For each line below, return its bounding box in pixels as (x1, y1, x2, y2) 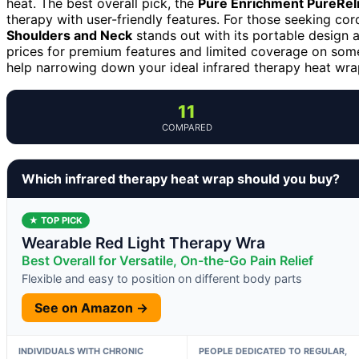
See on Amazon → (34, 299, 148, 316)
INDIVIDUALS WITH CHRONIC (18, 345, 143, 357)
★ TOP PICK (29, 214, 83, 226)
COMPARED (161, 121, 212, 133)
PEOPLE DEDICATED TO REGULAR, (198, 345, 347, 357)
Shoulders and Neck (6, 26, 132, 43)
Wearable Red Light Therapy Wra (22, 232, 265, 252)
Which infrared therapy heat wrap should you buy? (22, 170, 340, 187)
